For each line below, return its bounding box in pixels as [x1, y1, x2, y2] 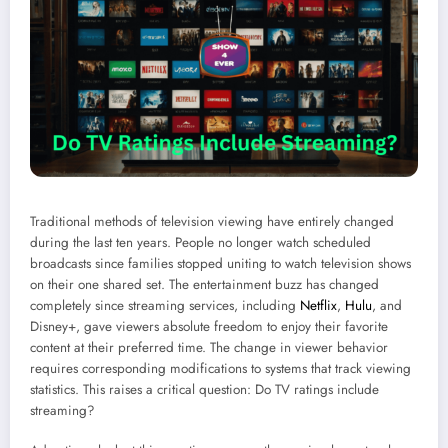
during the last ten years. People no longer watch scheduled [30, 232, 371, 252]
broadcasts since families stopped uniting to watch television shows [30, 253, 411, 273]
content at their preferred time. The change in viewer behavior [30, 337, 388, 357]
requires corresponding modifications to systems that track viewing [30, 358, 411, 378]
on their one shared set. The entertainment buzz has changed [30, 274, 379, 294]
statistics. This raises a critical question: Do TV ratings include [30, 379, 379, 399]
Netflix [300, 295, 337, 315]
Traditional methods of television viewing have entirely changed [30, 211, 394, 231]
